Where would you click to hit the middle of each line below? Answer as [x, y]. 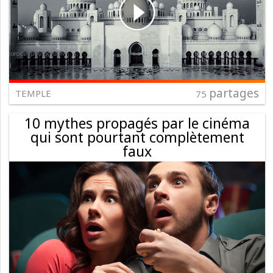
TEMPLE [33, 93]
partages [234, 93]
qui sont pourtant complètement [137, 137]
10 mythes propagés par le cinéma [137, 123]
